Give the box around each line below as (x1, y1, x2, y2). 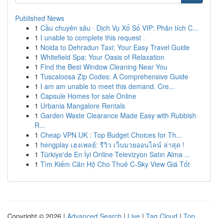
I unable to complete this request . (40, 33, 145, 42)
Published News (15, 13, 64, 23)
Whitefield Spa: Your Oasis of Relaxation (40, 52, 164, 62)
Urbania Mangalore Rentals (40, 101, 125, 110)
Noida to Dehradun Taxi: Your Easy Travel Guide (40, 42, 190, 52)
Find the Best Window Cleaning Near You (40, 62, 167, 72)
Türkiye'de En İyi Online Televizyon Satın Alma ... (40, 149, 190, 159)
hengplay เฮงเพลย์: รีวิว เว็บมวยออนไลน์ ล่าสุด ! (40, 140, 184, 149)
